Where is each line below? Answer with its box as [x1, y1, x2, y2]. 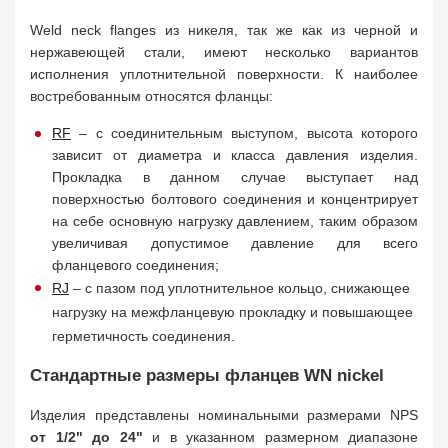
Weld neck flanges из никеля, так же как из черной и [30, 22, 418, 38]
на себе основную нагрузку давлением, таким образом [52, 213, 418, 229]
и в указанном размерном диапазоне [142, 429, 418, 445]
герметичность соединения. [52, 328, 235, 344]
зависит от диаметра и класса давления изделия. [52, 147, 418, 163]
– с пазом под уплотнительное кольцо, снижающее [69, 280, 410, 296]
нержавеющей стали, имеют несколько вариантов [30, 44, 418, 60]
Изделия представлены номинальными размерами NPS [30, 407, 418, 423]
